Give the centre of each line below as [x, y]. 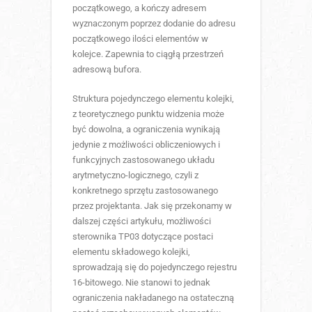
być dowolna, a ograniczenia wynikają [146, 129]
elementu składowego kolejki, [131, 251]
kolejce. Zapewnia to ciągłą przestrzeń [148, 54]
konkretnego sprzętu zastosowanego [145, 190]
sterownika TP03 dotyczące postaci [143, 236]
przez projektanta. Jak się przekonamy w [152, 205]
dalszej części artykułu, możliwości [142, 221]
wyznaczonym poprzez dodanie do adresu [154, 23]
